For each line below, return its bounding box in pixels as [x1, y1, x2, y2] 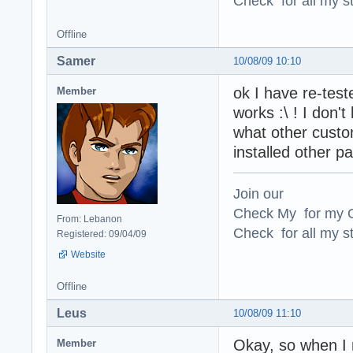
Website [71, 248, 106, 260]
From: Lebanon [57, 213, 122, 225]
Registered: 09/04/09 [57, 228, 147, 240]
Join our [233, 184, 284, 202]
